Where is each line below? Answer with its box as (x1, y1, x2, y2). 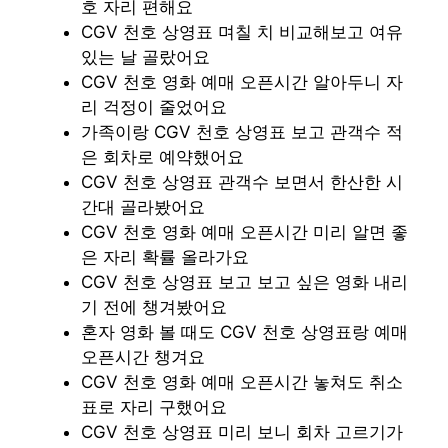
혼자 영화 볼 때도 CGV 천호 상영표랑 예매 (81, 321, 408, 342)
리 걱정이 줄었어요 (81, 96, 227, 117)
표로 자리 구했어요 (81, 396, 227, 417)
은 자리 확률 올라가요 (81, 246, 249, 267)
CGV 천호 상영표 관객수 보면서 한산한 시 (81, 171, 403, 192)
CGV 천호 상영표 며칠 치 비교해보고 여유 (81, 21, 403, 42)
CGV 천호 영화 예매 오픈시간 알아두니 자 (81, 71, 403, 92)
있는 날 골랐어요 (81, 46, 210, 67)
